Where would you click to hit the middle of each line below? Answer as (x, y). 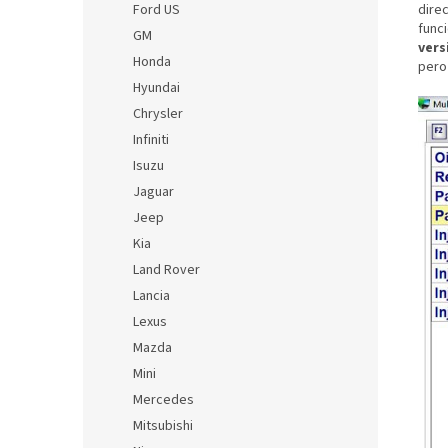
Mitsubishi (163, 426)
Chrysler (158, 114)
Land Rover (166, 270)
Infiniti (151, 140)
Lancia (151, 296)
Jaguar (153, 192)
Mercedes (163, 400)
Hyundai (156, 88)
